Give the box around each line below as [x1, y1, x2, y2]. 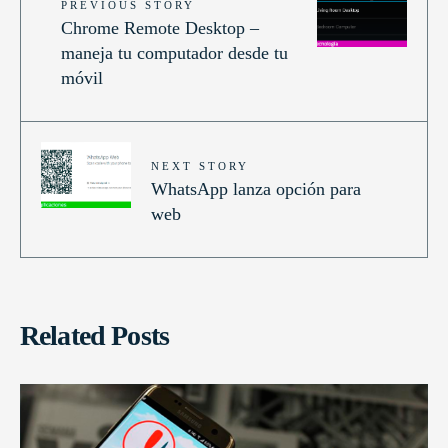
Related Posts [20, 319, 170, 351]
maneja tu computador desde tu [61, 42, 288, 63]
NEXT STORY [151, 159, 249, 172]
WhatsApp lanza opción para [151, 178, 361, 199]
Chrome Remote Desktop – [61, 17, 259, 38]
